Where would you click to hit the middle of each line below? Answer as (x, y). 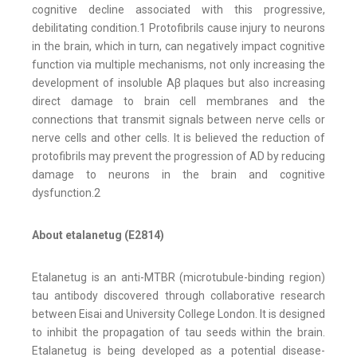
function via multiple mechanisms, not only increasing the (178, 65)
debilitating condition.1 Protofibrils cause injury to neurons (178, 28)
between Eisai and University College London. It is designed (178, 314)
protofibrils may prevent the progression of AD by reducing (178, 157)
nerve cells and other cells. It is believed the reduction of (178, 138)
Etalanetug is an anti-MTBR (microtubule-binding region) (178, 278)
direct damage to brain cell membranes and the (178, 102)
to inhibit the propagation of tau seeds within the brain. (178, 333)
